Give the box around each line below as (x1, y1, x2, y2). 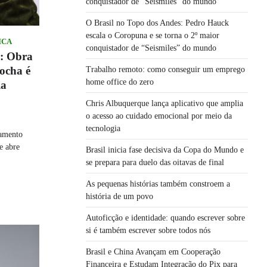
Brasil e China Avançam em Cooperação (86, 247, 221, 256)
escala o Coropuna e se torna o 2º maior (86, 30, 219, 40)
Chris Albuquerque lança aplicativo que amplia (86, 98, 243, 108)
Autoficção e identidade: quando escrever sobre (86, 213, 245, 222)
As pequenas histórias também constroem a (86, 179, 230, 188)
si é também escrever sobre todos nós (86, 225, 210, 235)
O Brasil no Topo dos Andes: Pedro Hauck (86, 18, 229, 27)
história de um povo (86, 191, 153, 201)
